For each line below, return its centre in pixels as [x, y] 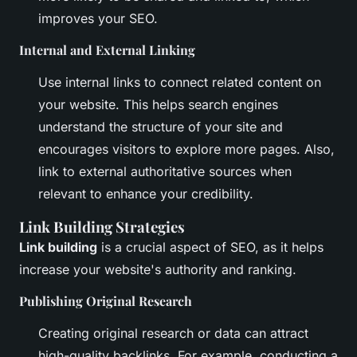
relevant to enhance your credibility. [146, 194]
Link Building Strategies [102, 227]
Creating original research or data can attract [173, 333]
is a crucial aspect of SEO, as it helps [210, 247]
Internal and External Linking [107, 50]
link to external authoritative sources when [165, 172]
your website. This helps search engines [158, 105]
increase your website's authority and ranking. [158, 270]
